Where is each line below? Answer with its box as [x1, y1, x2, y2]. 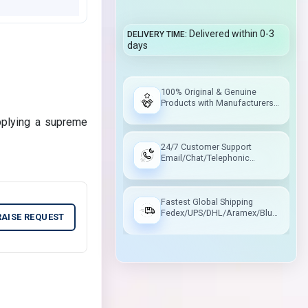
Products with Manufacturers [160, 98, 274, 108]
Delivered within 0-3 [188, 28, 274, 39]
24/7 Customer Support [160, 142, 252, 152]
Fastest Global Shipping [160, 197, 253, 207]
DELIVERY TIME [126, 30, 185, 39]
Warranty [160, 109, 195, 119]
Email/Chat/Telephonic [160, 153, 250, 163]
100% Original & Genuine [160, 87, 256, 97]
